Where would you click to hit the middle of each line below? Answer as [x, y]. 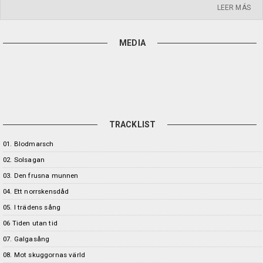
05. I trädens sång [32, 207]
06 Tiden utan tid [30, 223]
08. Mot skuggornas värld [44, 255]
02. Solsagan [24, 160]
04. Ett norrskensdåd [36, 191]
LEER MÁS [234, 8]
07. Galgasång [26, 239]
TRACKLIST [132, 124]
